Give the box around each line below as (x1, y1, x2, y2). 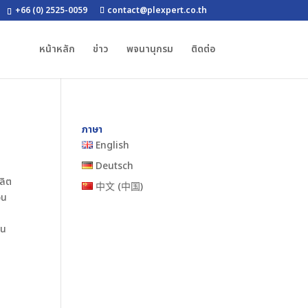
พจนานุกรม (126, 42, 173, 56)
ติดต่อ (190, 42, 216, 56)
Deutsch (96, 159, 134, 173)
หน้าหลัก (38, 42, 75, 56)
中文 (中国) (96, 179, 144, 194)
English (96, 138, 130, 153)
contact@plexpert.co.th (107, 4, 207, 16)
